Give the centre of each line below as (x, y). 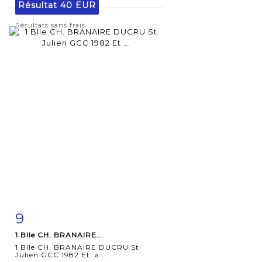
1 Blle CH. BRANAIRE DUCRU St (77, 247)
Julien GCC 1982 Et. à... (61, 254)
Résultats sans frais (50, 25)
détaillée (47, 241)
